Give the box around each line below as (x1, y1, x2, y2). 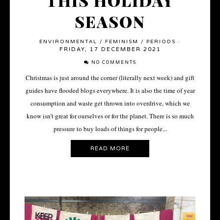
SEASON (75, 11, 145, 32)
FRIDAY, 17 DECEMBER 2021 (59, 46, 161, 53)
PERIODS (146, 39, 176, 45)
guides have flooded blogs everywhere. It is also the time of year (25, 86, 195, 95)
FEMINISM (105, 39, 138, 45)
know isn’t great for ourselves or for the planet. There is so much (26, 111, 194, 121)
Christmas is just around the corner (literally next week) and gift (26, 73, 194, 82)
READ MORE (90, 145, 130, 152)
